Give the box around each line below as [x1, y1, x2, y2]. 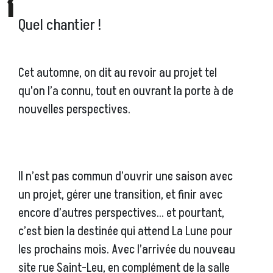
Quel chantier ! [18, 15, 101, 37]
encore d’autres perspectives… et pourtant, [18, 205, 224, 222]
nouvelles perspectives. [18, 101, 130, 119]
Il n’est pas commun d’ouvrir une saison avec [18, 168, 233, 186]
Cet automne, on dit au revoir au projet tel [18, 65, 217, 82]
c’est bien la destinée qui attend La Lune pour [18, 223, 233, 241]
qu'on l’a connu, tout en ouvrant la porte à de [18, 83, 233, 101]
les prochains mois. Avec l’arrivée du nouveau [18, 241, 235, 259]
